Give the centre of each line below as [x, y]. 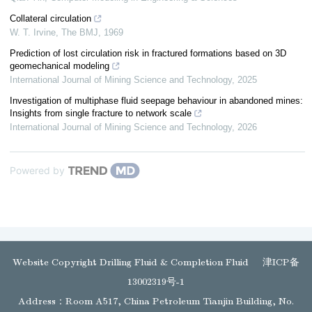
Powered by [37, 170]
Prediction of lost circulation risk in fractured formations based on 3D [148, 53]
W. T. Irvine [33, 32]
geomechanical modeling [60, 66]
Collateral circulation [50, 18]
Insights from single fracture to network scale [101, 113]
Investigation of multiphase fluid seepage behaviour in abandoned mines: [156, 101]
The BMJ [80, 32]
